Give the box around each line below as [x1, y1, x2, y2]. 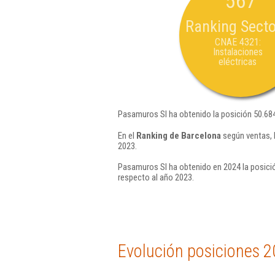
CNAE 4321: [214, 36, 261, 48]
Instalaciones [212, 46, 263, 58]
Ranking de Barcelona [136, 130, 221, 141]
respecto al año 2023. [118, 172, 194, 183]
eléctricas [219, 56, 257, 68]
